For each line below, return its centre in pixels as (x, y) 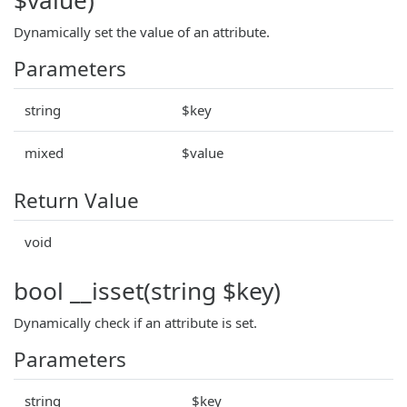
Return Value (76, 200)
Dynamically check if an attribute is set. (135, 322)
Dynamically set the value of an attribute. (142, 31)
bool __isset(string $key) (147, 290)
